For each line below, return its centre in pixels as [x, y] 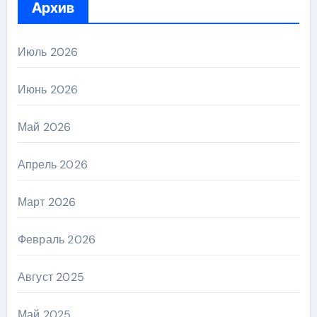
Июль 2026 [48, 52]
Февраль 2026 [57, 239]
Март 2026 [47, 202]
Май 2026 [44, 127]
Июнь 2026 [48, 89]
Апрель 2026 [52, 164]
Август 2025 [51, 277]
